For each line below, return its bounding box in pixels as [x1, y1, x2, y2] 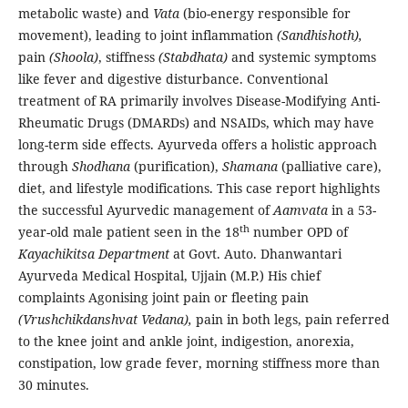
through [17, 158, 72, 176]
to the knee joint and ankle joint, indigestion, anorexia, [17, 332, 354, 351]
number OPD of [249, 223, 348, 241]
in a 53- [331, 201, 376, 219]
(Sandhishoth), [276, 26, 362, 45]
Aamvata [272, 201, 331, 219]
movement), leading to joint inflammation [17, 26, 277, 45]
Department [97, 245, 173, 263]
